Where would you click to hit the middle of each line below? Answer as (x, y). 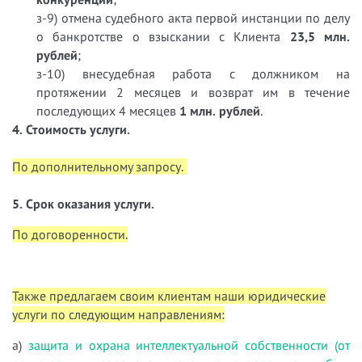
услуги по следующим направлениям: (118, 314)
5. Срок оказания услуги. (83, 203)
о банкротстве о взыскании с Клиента (163, 36)
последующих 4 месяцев (108, 110)
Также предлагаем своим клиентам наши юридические (169, 295)
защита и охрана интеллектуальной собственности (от (189, 345)
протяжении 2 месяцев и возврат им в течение (193, 92)
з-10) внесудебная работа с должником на (193, 73)
